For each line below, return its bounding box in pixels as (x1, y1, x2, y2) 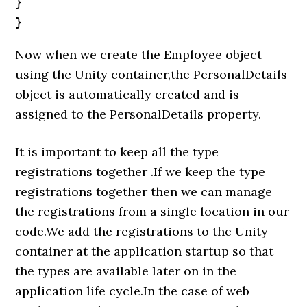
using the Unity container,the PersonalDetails (15, 66, 288, 82)
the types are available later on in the (15, 262, 237, 279)
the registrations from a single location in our (15, 203, 290, 219)
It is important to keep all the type (15, 143, 219, 160)
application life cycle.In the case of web (15, 282, 250, 299)
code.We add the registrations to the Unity (15, 223, 269, 239)
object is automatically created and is (15, 86, 240, 102)
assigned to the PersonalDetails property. (15, 106, 262, 122)
